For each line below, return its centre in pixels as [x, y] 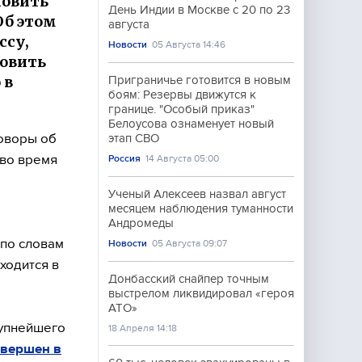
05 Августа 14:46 [189, 44]
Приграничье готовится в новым [200, 80]
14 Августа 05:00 [183, 158]
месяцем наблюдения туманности [201, 208]
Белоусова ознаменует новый [191, 124]
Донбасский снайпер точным [189, 279]
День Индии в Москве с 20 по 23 [199, 10]
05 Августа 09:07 [190, 243]
